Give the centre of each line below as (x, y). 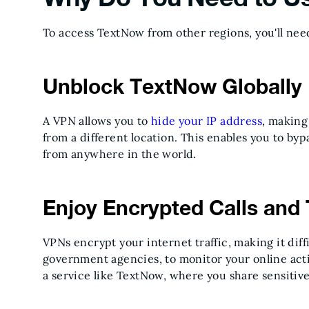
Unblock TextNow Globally (172, 86)
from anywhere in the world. (121, 154)
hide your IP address (207, 121)
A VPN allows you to (97, 121)
